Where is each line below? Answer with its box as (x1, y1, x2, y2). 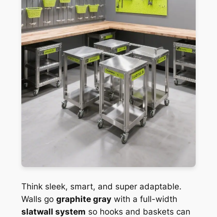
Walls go (21, 194, 56, 204)
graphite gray (56, 194, 111, 204)
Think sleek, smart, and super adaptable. (21, 181, 182, 191)
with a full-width (111, 194, 177, 204)
